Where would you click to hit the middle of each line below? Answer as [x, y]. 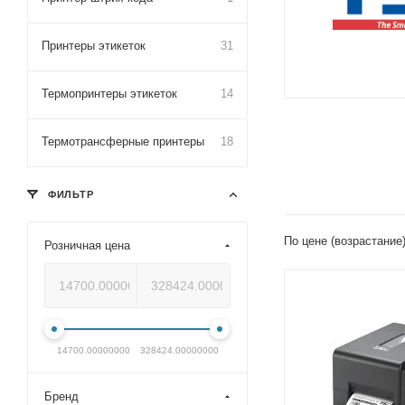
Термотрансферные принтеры [123, 141]
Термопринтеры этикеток [109, 94]
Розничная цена [87, 245]
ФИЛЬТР [69, 194]
